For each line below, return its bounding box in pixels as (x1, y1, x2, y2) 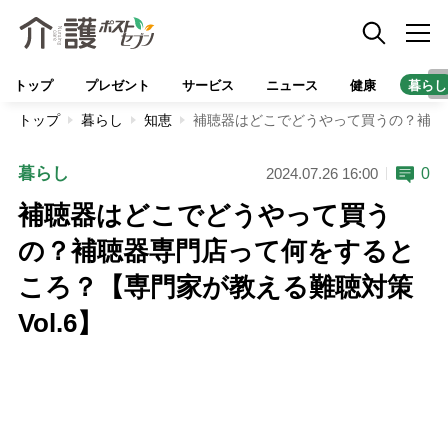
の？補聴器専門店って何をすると (17, 236, 415, 266)
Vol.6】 (17, 308, 103, 338)
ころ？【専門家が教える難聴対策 (17, 272, 413, 302)
